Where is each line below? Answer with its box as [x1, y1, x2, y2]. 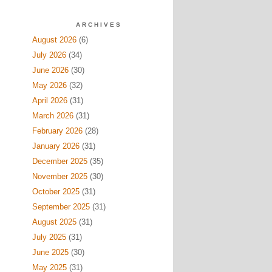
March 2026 [32, 111, 73, 120]
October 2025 [32, 187, 80, 196]
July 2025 [32, 233, 66, 242]
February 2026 [32, 126, 83, 135]
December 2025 [32, 157, 87, 166]
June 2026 [32, 66, 69, 75]
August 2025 [32, 217, 76, 226]
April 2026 [32, 96, 67, 105]
